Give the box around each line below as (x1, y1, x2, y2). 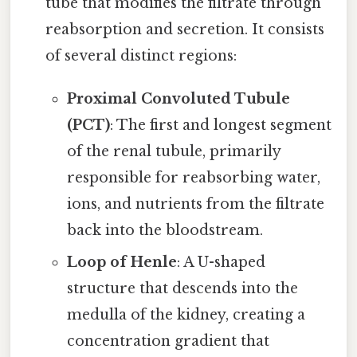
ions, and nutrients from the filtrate (66, 195, 324, 214)
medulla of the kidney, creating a (66, 306, 305, 324)
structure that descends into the (66, 280, 298, 298)
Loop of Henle (66, 253, 177, 272)
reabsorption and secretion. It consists (45, 21, 325, 39)
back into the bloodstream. (66, 222, 263, 240)
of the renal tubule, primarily (66, 143, 280, 161)
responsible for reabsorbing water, (66, 169, 320, 187)
